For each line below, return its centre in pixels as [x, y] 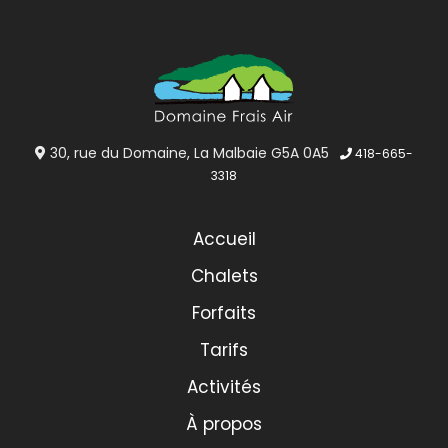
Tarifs [224, 349]
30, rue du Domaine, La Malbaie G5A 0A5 [187, 152]
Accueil [224, 238]
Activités [224, 386]
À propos [224, 423]
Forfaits [224, 312]
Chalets [224, 275]
